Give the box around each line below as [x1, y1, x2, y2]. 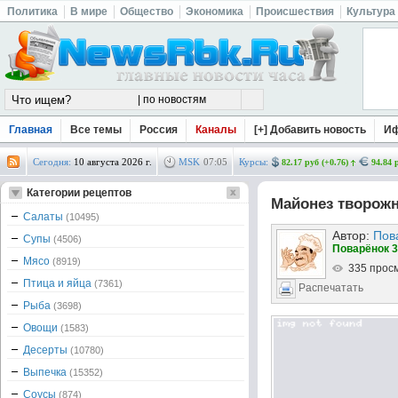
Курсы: [239, 156, 268, 167]
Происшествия [256, 5, 334, 18]
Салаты [23, 211, 66, 223]
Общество [120, 5, 173, 18]
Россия [139, 123, 178, 136]
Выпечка [23, 366, 69, 378]
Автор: [332, 228, 373, 243]
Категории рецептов [27, 187, 131, 199]
